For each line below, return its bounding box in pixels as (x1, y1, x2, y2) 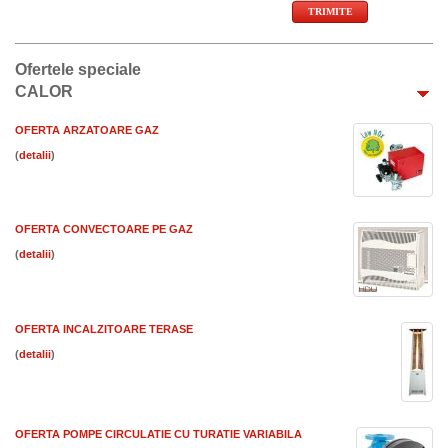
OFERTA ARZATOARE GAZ (15, 124, 159, 136)
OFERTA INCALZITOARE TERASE (15, 323, 193, 335)
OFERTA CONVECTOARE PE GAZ (15, 223, 193, 235)
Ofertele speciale (15, 61, 141, 78)
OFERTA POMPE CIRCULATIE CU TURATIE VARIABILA (15, 428, 302, 440)
